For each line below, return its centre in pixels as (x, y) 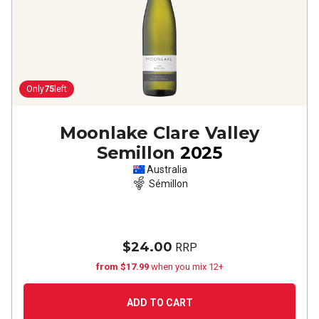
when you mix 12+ (187, 267)
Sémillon (168, 183)
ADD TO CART (159, 303)
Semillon (136, 153)
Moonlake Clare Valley (159, 133)
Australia (167, 169)
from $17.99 (123, 267)
